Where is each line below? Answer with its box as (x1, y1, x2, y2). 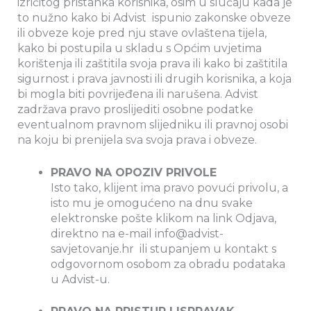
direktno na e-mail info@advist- (51, 227, 224, 241)
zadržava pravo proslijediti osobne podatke (17, 102, 253, 116)
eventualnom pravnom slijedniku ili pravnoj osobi (17, 117, 288, 131)
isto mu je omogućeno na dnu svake (51, 196, 253, 210)
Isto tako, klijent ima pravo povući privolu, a (51, 181, 288, 195)
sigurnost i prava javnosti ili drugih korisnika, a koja (17, 72, 292, 85)
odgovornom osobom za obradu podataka (51, 258, 285, 271)
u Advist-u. (51, 273, 110, 287)
